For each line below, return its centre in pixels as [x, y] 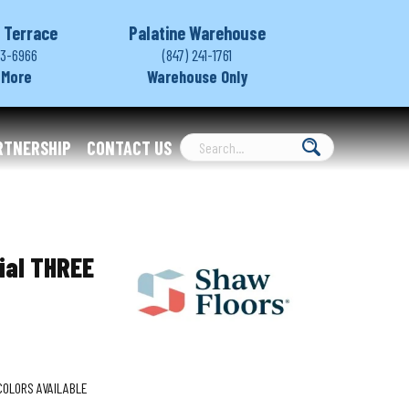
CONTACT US [129, 148]
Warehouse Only [197, 77]
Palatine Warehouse [197, 33]
